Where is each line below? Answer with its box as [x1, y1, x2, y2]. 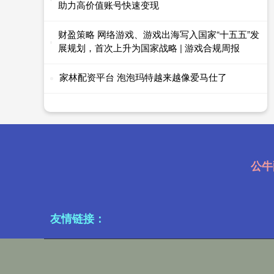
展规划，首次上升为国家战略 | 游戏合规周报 [57, 40, 240, 54]
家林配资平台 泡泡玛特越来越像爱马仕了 [59, 70, 227, 83]
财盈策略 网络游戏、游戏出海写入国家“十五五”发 [57, 27, 259, 40]
